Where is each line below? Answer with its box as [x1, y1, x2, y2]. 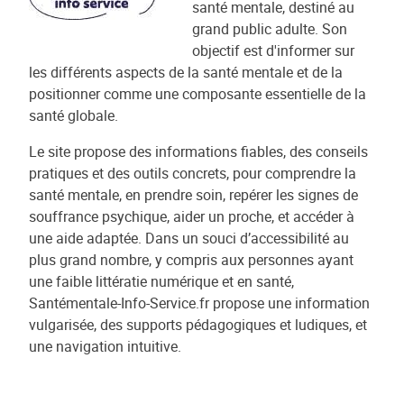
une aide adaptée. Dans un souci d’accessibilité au [29, 227, 349, 248]
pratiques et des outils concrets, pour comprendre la [29, 162, 356, 183]
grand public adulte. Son [192, 18, 347, 39]
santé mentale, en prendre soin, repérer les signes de [29, 184, 358, 205]
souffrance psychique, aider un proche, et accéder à [29, 206, 354, 226]
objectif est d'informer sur [192, 40, 354, 60]
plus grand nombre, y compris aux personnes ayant [29, 249, 353, 270]
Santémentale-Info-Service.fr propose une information [29, 292, 370, 313]
